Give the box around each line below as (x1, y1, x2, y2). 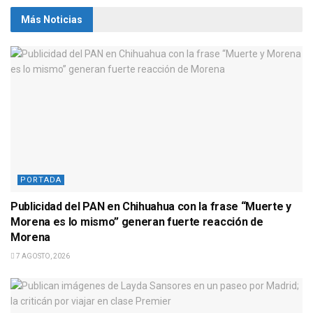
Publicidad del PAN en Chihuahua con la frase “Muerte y (10, 199, 291, 213)
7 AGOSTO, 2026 (15, 252, 70, 260)
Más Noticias (21, 13, 82, 25)
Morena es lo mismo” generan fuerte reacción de (10, 214, 263, 228)
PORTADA (20, 175, 61, 184)
